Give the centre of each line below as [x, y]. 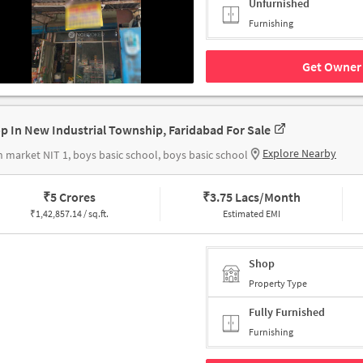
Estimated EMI [251, 214]
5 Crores [73, 197]
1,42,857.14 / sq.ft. [73, 214]
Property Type [278, 283]
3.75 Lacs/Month [255, 197]
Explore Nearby [299, 154]
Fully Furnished [287, 312]
